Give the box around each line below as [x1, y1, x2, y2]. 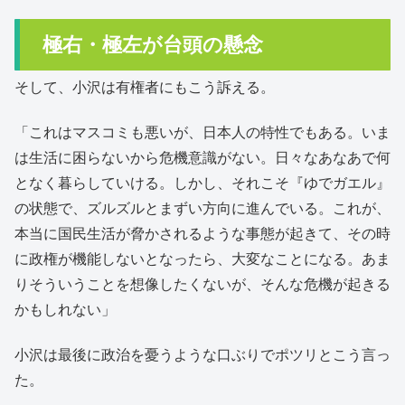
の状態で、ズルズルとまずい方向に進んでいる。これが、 [14, 200, 391, 216]
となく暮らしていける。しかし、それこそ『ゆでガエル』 [14, 174, 391, 191]
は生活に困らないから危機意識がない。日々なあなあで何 [14, 149, 391, 165]
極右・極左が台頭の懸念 [42, 33, 263, 56]
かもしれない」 [14, 301, 116, 317]
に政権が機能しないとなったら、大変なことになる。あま [14, 250, 391, 267]
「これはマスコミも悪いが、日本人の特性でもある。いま [14, 124, 391, 140]
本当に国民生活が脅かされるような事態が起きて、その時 [14, 225, 391, 241]
